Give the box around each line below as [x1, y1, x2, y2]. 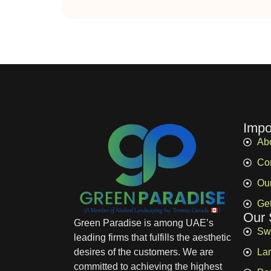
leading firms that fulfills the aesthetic [74, 232, 231, 243]
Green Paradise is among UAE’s [74, 217, 214, 228]
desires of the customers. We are [74, 246, 214, 257]
